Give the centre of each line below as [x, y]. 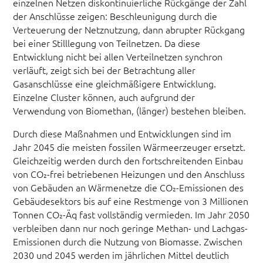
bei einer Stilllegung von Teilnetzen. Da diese [107, 43]
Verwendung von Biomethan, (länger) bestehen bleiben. [130, 111]
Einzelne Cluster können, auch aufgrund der [104, 97]
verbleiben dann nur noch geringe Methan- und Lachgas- [131, 227]
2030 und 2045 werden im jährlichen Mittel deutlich [121, 254]
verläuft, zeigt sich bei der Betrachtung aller [104, 70]
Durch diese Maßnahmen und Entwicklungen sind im [122, 133]
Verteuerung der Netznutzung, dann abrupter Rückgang [129, 30]
